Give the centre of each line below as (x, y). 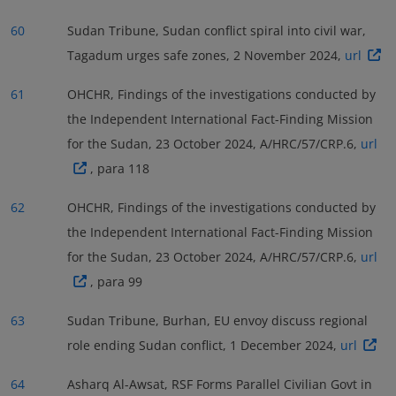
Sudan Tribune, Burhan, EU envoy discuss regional (217, 320)
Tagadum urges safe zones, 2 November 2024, (206, 55)
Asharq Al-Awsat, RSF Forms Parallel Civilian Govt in (220, 384)
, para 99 (116, 281)
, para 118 (119, 168)
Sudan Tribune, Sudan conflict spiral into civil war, (217, 30)
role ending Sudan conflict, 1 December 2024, (204, 345)
